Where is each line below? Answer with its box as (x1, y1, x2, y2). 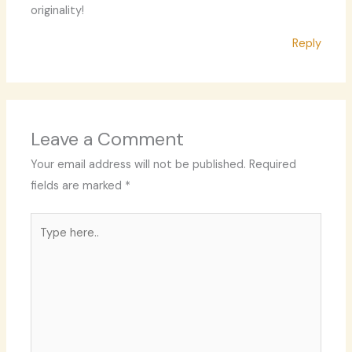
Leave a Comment (31, 126, 185, 151)
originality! (31, 3, 85, 19)
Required (249, 156, 297, 172)
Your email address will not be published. (31, 156, 247, 172)
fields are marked (31, 178, 126, 193)
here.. (30, 236, 60, 252)
